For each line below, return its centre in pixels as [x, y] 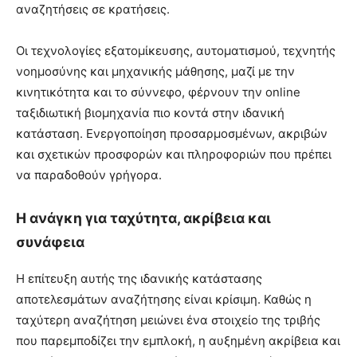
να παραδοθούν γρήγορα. [89, 175]
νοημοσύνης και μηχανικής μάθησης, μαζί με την [155, 72]
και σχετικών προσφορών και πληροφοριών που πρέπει [174, 155]
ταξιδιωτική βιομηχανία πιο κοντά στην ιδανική [150, 113]
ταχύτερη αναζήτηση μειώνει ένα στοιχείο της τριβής [168, 320]
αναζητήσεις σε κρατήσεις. [93, 10]
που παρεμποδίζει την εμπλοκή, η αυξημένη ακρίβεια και [178, 340]
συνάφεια [50, 242]
